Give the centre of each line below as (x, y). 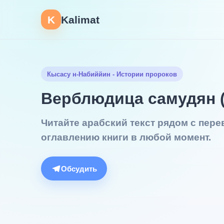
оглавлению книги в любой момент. (126, 137)
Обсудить (79, 168)
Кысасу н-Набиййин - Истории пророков (112, 74)
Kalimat (80, 19)
